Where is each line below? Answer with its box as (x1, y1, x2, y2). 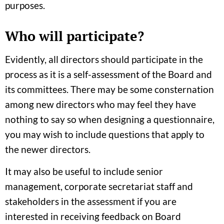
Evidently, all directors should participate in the (5, 53, 203, 65)
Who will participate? (5, 27, 144, 45)
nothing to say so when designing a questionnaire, (5, 113, 214, 125)
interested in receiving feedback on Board (5, 210, 181, 222)
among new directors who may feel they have (5, 98, 196, 110)
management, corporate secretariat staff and (5, 180, 193, 192)
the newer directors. (5, 143, 90, 155)
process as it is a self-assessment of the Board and (5, 68, 212, 80)
